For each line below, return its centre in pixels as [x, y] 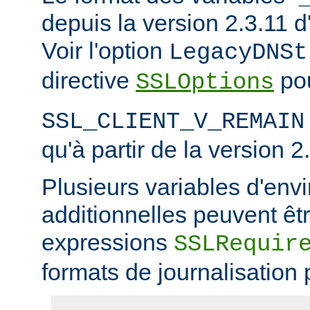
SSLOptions [205, 82]
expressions [108, 242]
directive [89, 80]
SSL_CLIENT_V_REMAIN [173, 121]
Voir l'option [105, 50]
